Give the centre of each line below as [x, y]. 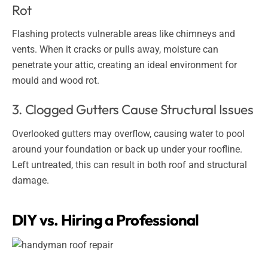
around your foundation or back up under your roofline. [127, 149]
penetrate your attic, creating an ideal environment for [124, 65]
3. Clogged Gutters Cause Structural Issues [133, 110]
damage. [31, 180]
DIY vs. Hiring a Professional [106, 220]
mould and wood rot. [56, 80]
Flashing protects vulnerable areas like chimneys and [124, 33]
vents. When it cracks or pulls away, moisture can [115, 49]
